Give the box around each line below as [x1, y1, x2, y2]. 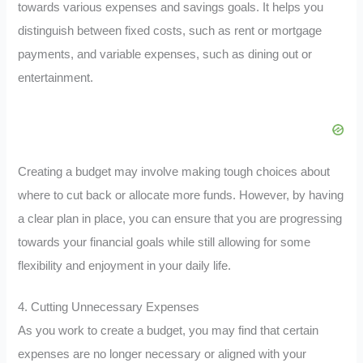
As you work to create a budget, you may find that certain [18, 323, 319, 337]
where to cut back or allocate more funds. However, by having [18, 189, 344, 203]
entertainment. [18, 71, 94, 85]
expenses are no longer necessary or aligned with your [18, 347, 307, 361]
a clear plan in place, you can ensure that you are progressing [18, 212, 343, 226]
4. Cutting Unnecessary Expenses [18, 300, 200, 314]
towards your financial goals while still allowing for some [18, 236, 311, 250]
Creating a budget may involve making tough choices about [18, 165, 331, 179]
